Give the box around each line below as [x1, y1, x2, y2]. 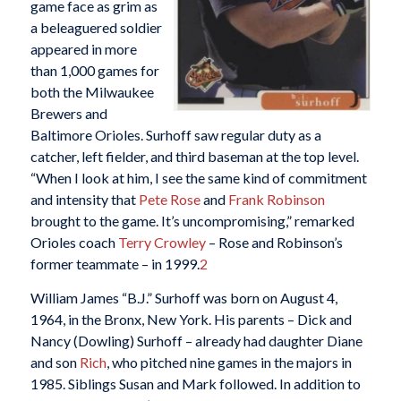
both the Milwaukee [30, 83, 154, 101]
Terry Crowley [117, 234, 206, 252]
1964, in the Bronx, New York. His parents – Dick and [30, 310, 352, 328]
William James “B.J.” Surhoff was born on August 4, [30, 288, 337, 306]
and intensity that [30, 191, 139, 209]
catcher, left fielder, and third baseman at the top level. [30, 148, 359, 166]
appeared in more [30, 40, 137, 58]
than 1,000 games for [30, 62, 159, 80]
